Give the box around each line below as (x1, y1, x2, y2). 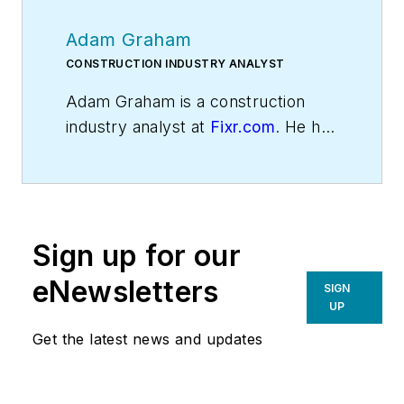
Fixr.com (209, 117, 276, 137)
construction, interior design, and (66, 168, 316, 188)
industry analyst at (66, 117, 210, 137)
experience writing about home (66, 142, 302, 162)
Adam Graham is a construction (66, 92, 306, 112)
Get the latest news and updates (32, 330, 263, 349)
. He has (275, 117, 338, 137)
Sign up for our (32, 238, 241, 274)
